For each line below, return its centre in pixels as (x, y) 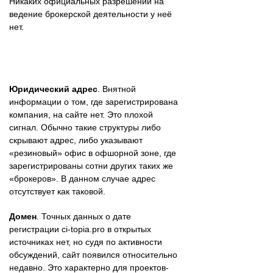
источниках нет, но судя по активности (86, 242)
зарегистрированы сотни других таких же (91, 165)
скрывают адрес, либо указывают (76, 140)
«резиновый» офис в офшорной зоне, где (93, 153)
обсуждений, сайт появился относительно (93, 254)
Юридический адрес (53, 89)
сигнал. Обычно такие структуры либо (85, 127)
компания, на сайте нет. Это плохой (81, 114)
